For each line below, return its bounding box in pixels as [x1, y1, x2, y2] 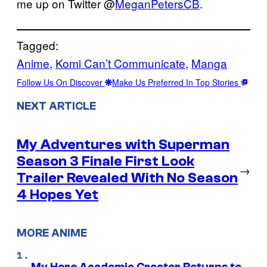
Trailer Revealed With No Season [17, 169, 238, 186]
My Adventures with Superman [17, 136, 229, 153]
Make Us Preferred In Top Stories [112, 76, 241, 88]
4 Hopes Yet [17, 186, 98, 203]
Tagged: [17, 36, 58, 53]
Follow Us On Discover [17, 76, 105, 88]
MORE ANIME [17, 226, 87, 240]
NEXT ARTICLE [17, 99, 96, 113]
